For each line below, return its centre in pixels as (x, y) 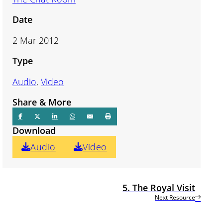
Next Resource (175, 197)
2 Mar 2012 (35, 41)
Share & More (42, 102)
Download (34, 130)
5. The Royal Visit (159, 187)
